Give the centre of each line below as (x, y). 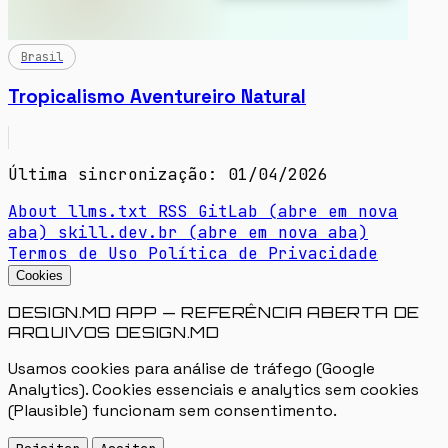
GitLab (233, 211)
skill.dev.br (123, 232)
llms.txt (113, 211)
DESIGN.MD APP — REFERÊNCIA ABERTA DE (214, 311)
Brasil (42, 57)
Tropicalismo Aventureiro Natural (157, 97)
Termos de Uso (78, 253)
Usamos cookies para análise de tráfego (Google (191, 368)
